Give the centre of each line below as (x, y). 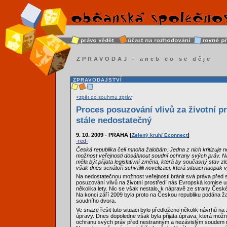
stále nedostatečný (114, 120)
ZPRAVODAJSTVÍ (97, 80)
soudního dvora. (96, 201)
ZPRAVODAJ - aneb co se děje (144, 59)
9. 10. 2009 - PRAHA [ (104, 135)
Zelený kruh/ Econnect (160, 135)
